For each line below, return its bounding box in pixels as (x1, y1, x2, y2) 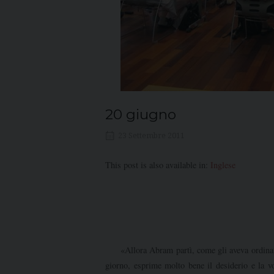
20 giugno (105, 106, 176, 123)
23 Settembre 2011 (118, 131, 185, 141)
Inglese (210, 159, 235, 171)
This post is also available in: (105, 159, 210, 171)
